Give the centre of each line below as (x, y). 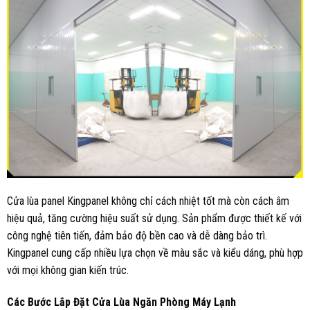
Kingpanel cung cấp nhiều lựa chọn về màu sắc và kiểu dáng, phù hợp (155, 253)
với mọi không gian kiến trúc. (68, 270)
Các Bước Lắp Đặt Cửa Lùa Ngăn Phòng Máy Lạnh (121, 302)
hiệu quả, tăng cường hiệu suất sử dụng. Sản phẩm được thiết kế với (154, 218)
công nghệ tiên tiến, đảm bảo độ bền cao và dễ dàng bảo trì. (137, 235)
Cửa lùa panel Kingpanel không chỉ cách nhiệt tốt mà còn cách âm (148, 201)
